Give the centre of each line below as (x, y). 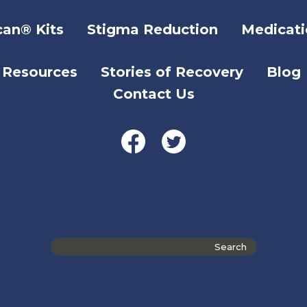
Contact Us (153, 94)
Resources (39, 72)
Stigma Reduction (152, 30)
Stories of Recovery (172, 72)
